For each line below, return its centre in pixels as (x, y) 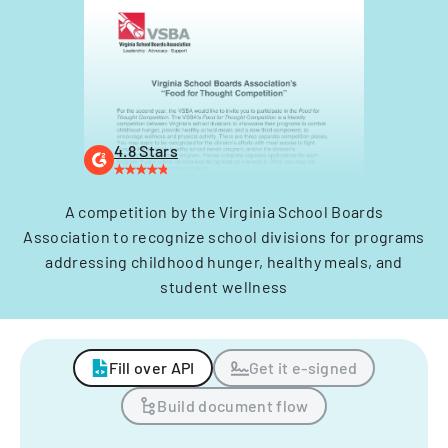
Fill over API (151, 367)
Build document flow (233, 405)
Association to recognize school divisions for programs (224, 236)
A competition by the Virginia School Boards (224, 211)
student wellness (224, 286)
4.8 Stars (146, 150)
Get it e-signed (303, 367)
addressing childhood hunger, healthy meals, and (224, 261)
